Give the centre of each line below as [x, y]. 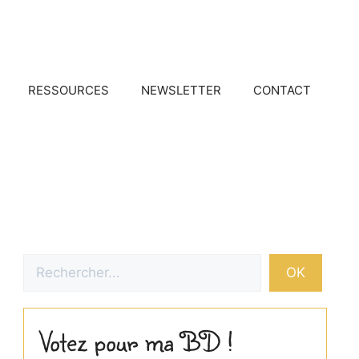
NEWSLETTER [181, 90]
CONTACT [282, 90]
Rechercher [58, 262]
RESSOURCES [69, 90]
